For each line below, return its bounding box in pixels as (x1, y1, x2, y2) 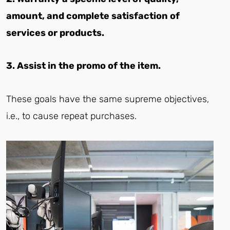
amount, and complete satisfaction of (6, 10, 180, 22)
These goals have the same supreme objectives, (6, 93, 209, 105)
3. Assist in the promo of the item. (6, 60, 161, 72)
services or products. (6, 27, 104, 39)
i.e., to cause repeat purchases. (6, 110, 137, 122)
